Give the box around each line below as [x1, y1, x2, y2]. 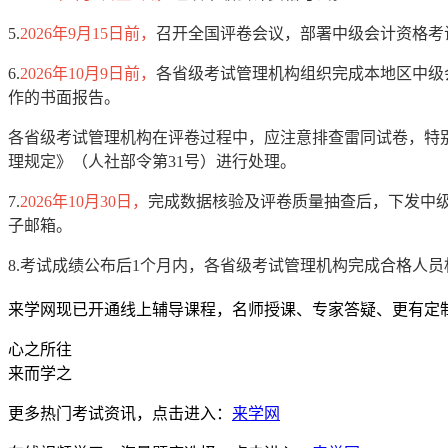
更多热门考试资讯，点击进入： [8, 405, 232, 423]
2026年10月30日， [20, 193, 148, 211]
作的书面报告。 [8, 89, 124, 107]
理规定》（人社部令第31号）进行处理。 [8, 153, 300, 171]
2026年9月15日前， [20, 25, 156, 43]
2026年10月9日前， [20, 65, 156, 83]
